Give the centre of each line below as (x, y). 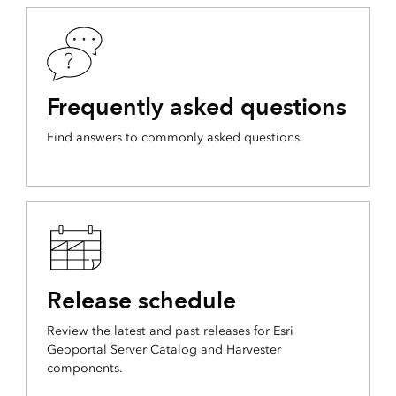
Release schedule (141, 301)
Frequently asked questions (196, 107)
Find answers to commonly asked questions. (175, 138)
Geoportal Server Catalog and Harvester (164, 350)
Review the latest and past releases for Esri (170, 331)
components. (84, 369)
